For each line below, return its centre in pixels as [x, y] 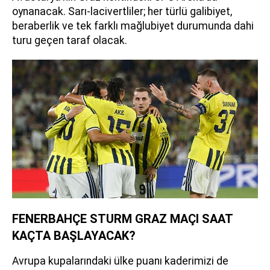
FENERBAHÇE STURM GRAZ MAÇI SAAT [122, 218]
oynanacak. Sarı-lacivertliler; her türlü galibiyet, [122, 12]
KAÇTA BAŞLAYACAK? [74, 235]
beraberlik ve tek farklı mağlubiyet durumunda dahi [133, 26]
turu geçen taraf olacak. [70, 41]
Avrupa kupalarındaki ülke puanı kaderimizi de [120, 261]
